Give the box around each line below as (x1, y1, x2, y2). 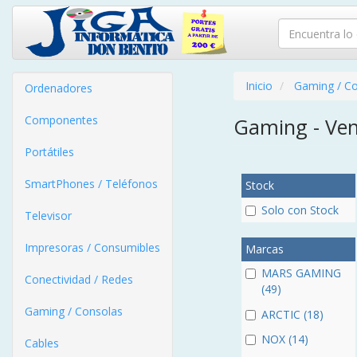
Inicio (245, 78, 273, 93)
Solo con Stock (261, 202, 339, 218)
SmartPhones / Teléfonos (25, 176, 158, 191)
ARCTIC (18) (261, 306, 324, 322)
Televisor (25, 208, 72, 223)
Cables (25, 335, 59, 351)
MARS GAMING (261, 265, 341, 281)
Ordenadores (25, 80, 92, 96)
